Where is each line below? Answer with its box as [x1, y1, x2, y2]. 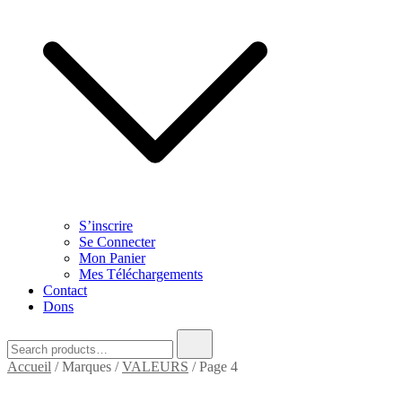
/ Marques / [51, 359, 122, 374]
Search [6, 328, 45, 344]
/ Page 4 [188, 359, 238, 374]
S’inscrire [79, 218, 133, 233]
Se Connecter [79, 234, 155, 249]
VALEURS [122, 359, 188, 374]
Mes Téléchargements [79, 267, 203, 282]
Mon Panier [79, 250, 145, 266]
